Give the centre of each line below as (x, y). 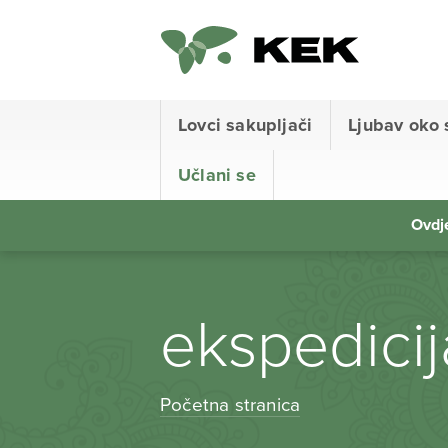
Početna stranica (230, 404)
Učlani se (217, 175)
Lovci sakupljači (245, 125)
